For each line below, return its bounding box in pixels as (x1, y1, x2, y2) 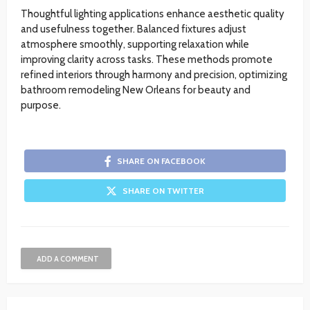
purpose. (21, 98, 61, 111)
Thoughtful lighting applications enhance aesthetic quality (21, 7, 284, 20)
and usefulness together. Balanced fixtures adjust (21, 22, 246, 35)
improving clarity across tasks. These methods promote (21, 53, 273, 66)
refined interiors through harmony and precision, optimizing (21, 68, 287, 81)
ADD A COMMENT (37, 253, 99, 264)
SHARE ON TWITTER (122, 185, 204, 196)
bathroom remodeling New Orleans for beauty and (21, 83, 250, 96)
